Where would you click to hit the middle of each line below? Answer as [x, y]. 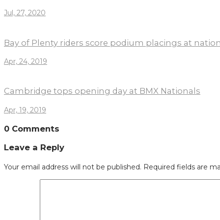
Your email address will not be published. [73, 167]
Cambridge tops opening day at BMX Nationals [102, 91]
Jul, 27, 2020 [25, 13]
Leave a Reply [34, 148]
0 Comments [32, 129]
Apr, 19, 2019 [25, 110]
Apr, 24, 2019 [26, 61]
